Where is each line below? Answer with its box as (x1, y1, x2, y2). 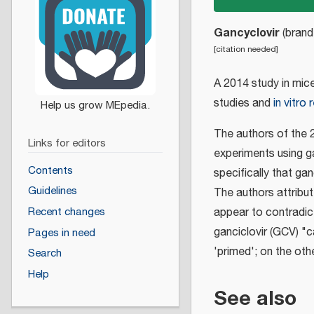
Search (27, 245, 62, 262)
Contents (27, 162, 73, 179)
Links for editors (27, 135, 106, 152)
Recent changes (27, 204, 105, 220)
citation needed (216, 42, 276, 56)
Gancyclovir (214, 23, 280, 42)
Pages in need (27, 224, 95, 241)
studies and (214, 94, 273, 112)
